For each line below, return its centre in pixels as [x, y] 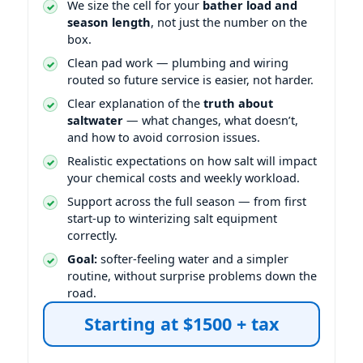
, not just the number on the [229, 21]
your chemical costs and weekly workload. [184, 177]
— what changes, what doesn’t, [211, 120]
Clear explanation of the [135, 102]
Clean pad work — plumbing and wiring [178, 62]
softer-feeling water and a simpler [193, 258]
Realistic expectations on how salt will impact [192, 160]
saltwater [95, 120]
